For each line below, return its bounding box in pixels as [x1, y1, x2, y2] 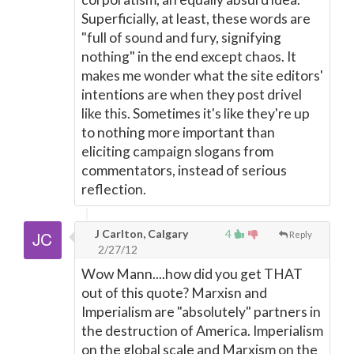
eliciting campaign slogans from [81, 143, 273, 160]
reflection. [81, 181, 146, 198]
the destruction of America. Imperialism [81, 322, 323, 339]
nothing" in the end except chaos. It [81, 48, 296, 65]
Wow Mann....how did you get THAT [81, 265, 303, 282]
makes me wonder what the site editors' [81, 67, 323, 84]
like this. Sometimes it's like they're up [81, 105, 310, 122]
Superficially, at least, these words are [81, 10, 311, 27]
